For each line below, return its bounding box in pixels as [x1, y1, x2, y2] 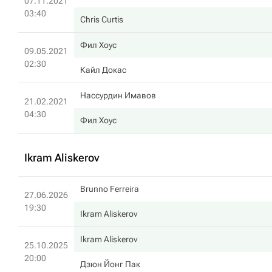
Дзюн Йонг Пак [80, 259, 140, 269]
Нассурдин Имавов [80, 90, 156, 100]
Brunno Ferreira [80, 184, 139, 194]
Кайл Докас [80, 65, 126, 75]
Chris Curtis [80, 15, 123, 24]
